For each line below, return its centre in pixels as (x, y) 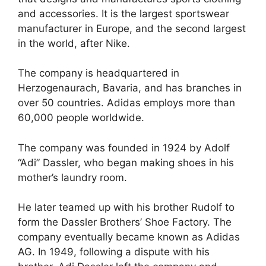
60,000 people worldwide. (81, 118)
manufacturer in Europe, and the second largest (132, 28)
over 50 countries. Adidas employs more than (126, 103)
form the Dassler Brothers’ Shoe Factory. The (125, 222)
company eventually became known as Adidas (129, 237)
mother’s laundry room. (72, 177)
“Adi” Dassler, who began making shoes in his (126, 162)
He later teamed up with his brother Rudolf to (126, 208)
